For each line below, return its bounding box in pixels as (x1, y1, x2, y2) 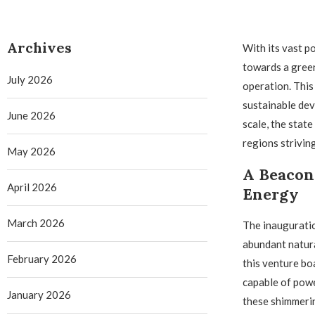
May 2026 (7, 145, 56, 157)
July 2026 (7, 73, 53, 86)
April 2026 (7, 181, 57, 193)
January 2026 (7, 288, 71, 301)
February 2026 (7, 252, 77, 265)
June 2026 (7, 109, 56, 122)
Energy (242, 184, 299, 204)
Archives (7, 39, 72, 56)
